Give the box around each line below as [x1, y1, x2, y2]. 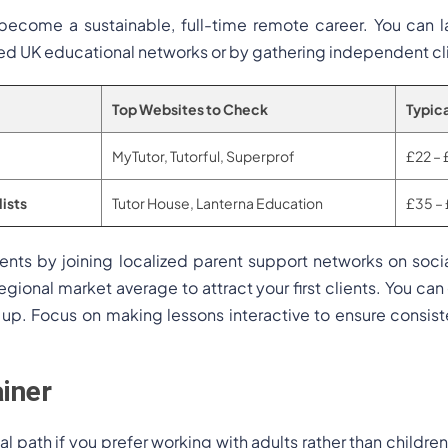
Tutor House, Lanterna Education [112, 194, 323, 212]
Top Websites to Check [112, 100, 268, 118]
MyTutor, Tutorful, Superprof [112, 147, 295, 165]
